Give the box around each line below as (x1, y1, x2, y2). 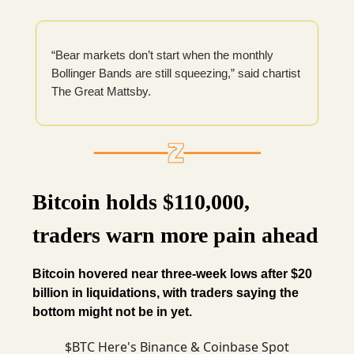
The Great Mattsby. (51, 85, 151, 99)
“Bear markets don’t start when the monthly (51, 48, 273, 62)
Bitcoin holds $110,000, (32, 190, 250, 215)
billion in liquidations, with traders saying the (32, 286, 299, 300)
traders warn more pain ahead (32, 223, 318, 248)
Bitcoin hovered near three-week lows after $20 (32, 267, 312, 281)
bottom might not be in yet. (32, 305, 192, 319)
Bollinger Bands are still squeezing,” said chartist (51, 66, 300, 81)
